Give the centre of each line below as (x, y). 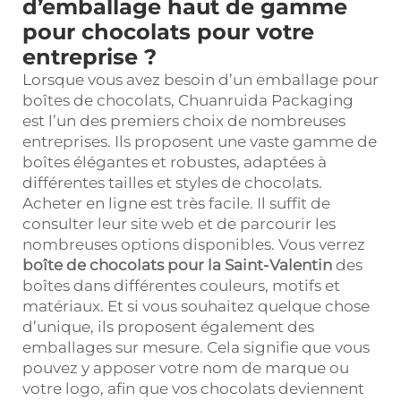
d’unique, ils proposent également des (168, 326)
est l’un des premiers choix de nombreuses (184, 120)
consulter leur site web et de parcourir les (179, 223)
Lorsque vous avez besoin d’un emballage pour (200, 79)
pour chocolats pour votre (168, 31)
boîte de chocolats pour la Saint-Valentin (179, 264)
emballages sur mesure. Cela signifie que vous (196, 347)
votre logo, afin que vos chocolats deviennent (193, 388)
